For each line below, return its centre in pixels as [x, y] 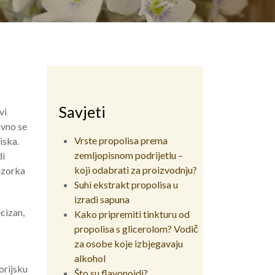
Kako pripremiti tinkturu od [132, 214]
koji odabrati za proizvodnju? [136, 169]
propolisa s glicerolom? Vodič [136, 228]
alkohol [90, 258]
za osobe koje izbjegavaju [129, 243]
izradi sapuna [102, 199]
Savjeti [82, 111]
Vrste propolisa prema [121, 140]
